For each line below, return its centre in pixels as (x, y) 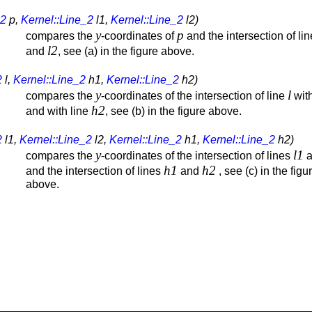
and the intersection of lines (95, 171)
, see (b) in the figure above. (173, 111)
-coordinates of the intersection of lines (197, 155)
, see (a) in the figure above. (126, 51)
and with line (58, 111)
